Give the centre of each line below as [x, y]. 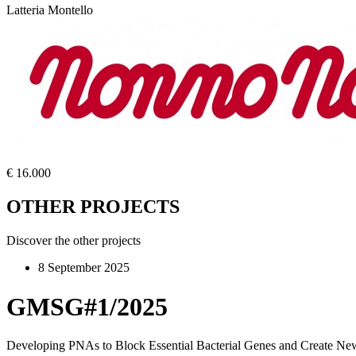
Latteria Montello [50, 10]
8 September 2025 [84, 268]
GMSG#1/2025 [87, 306]
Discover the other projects [74, 241]
